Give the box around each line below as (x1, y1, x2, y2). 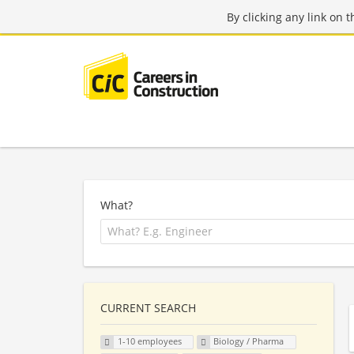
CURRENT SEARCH (100, 299, 196, 315)
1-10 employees (117, 335, 182, 348)
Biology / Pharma (213, 335, 284, 348)
